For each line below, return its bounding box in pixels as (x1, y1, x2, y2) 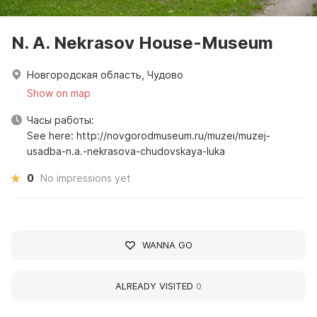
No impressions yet (40, 172, 131, 184)
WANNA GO (142, 239, 192, 250)
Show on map (27, 87, 91, 99)
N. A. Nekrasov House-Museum (11, 33, 273, 53)
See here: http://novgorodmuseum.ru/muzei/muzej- (27, 129, 270, 142)
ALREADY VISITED (115, 280, 196, 292)
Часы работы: (27, 114, 94, 126)
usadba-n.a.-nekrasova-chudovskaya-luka (27, 145, 225, 157)
